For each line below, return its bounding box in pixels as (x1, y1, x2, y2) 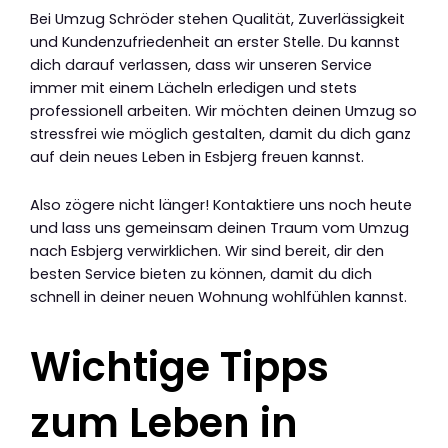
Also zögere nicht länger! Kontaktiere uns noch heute (30, 195, 412, 216)
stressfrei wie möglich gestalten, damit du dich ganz (30, 123, 411, 144)
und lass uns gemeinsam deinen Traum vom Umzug (30, 218, 409, 239)
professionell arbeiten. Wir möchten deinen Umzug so (30, 100, 417, 121)
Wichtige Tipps (30, 339, 329, 396)
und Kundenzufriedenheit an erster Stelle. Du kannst (30, 31, 400, 52)
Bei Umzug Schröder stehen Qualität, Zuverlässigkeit (30, 8, 405, 29)
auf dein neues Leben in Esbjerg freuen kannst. (30, 146, 364, 167)
